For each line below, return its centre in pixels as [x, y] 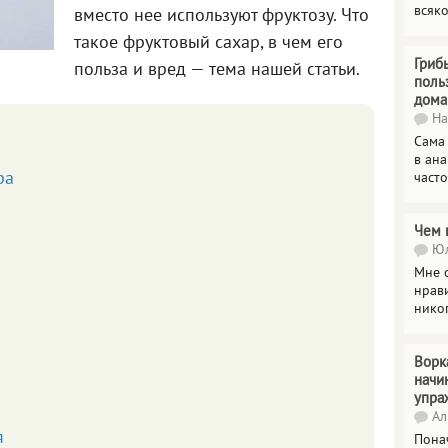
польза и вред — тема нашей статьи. [217, 70]
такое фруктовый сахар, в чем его [208, 43]
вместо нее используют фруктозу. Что [221, 16]
